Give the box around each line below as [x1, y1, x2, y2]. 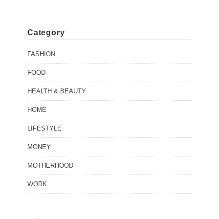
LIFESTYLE [27, 124, 62, 132]
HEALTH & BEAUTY [27, 87, 86, 95]
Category [27, 28, 65, 37]
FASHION [27, 50, 55, 58]
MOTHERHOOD [27, 161, 73, 169]
